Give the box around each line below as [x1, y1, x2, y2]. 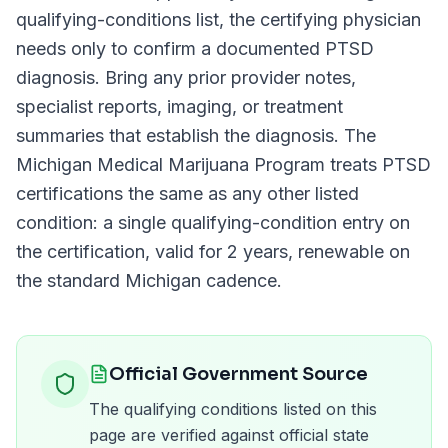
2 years [227, 241, 288, 262]
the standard [16, 270, 125, 291]
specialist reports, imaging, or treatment [16, 96, 343, 117]
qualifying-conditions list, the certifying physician [16, 9, 421, 30]
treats [325, 154, 382, 175]
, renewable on [288, 241, 410, 262]
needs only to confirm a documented [16, 38, 325, 59]
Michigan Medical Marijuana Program [16, 154, 325, 175]
